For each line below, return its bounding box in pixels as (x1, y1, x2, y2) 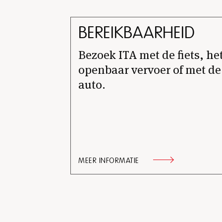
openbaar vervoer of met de (78, 62, 221, 78)
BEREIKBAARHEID (78, 23, 195, 44)
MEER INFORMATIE (78, 156, 139, 166)
